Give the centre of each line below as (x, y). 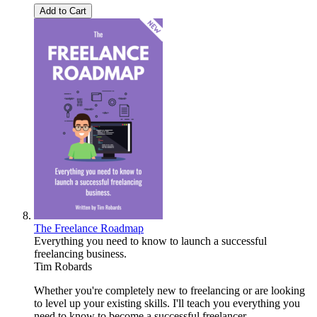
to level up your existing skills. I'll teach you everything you (167, 304)
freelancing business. (80, 254)
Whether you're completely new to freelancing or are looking (169, 291)
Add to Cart (63, 11)
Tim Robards (63, 267)
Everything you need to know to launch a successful (150, 241)
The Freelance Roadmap (89, 229)
